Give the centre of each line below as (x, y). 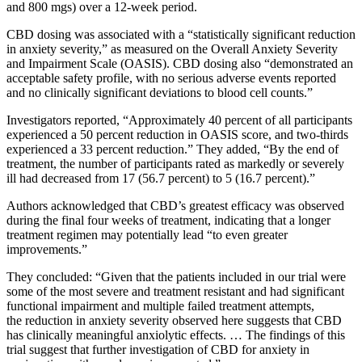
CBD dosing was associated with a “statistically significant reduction (181, 34)
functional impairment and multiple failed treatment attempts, (160, 305)
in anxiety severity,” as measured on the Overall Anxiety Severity (172, 48)
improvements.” (47, 249)
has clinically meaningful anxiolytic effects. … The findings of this (176, 335)
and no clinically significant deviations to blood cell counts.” (160, 92)
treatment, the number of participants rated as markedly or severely (175, 163)
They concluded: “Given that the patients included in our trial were (176, 276)
